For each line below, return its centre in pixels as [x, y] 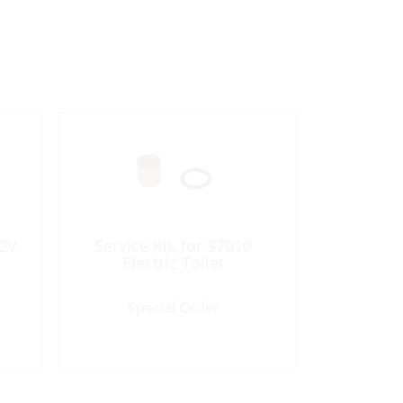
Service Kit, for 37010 [174, 245]
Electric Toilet [174, 262]
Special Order [173, 307]
